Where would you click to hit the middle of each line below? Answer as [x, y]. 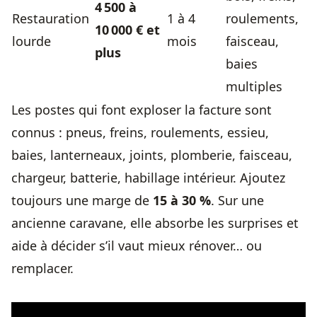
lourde [31, 41]
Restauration [51, 18]
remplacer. [42, 268]
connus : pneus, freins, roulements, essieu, [140, 132]
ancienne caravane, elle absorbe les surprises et [155, 223]
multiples [254, 86]
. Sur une [237, 200]
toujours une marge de [82, 200]
